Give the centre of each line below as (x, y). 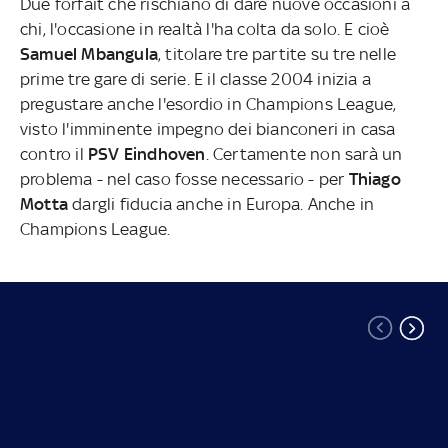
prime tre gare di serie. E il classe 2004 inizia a (195, 78)
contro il (54, 153)
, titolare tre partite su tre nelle (277, 53)
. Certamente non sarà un (304, 153)
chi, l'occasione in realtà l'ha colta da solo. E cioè (205, 28)
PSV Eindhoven (147, 153)
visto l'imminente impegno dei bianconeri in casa (208, 128)
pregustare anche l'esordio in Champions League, (208, 103)
